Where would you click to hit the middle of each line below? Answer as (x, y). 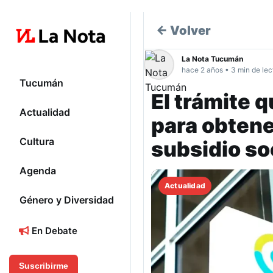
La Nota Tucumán (212, 59)
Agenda (38, 171)
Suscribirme (44, 266)
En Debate (53, 231)
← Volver (183, 30)
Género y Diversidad (67, 200)
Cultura (37, 142)
